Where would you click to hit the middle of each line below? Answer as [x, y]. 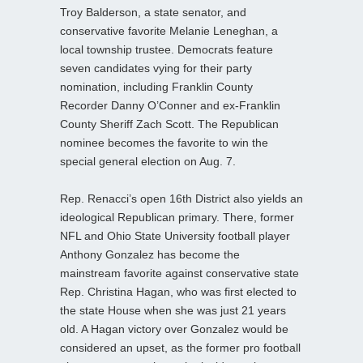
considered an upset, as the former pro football [180, 347]
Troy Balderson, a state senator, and [153, 12]
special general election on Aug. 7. [148, 161]
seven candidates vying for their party [156, 68]
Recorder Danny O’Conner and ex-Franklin [170, 105]
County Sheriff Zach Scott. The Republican [169, 124]
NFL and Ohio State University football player [175, 235]
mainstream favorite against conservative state [179, 273]
